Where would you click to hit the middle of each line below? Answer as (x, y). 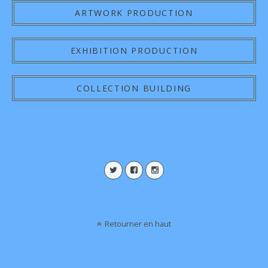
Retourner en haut (138, 223)
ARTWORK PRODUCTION (134, 13)
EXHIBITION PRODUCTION (134, 51)
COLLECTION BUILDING (134, 88)
